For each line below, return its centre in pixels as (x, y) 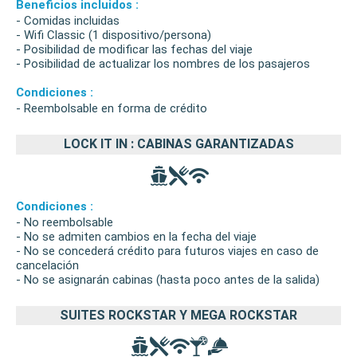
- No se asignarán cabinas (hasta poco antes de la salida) (168, 279)
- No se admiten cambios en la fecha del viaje (136, 236)
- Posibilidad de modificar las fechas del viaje (134, 50)
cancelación (47, 265)
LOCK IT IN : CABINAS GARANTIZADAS (178, 144)
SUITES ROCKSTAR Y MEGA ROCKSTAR (178, 315)
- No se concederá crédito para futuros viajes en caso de (167, 251)
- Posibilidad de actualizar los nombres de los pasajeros (163, 64)
